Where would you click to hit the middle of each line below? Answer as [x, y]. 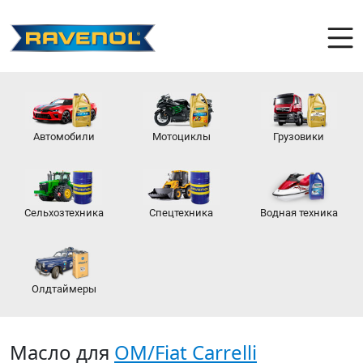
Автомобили [64, 136]
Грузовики [299, 136]
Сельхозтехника [64, 212]
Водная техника [299, 212]
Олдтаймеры [64, 288]
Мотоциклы [181, 136]
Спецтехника [181, 212]
